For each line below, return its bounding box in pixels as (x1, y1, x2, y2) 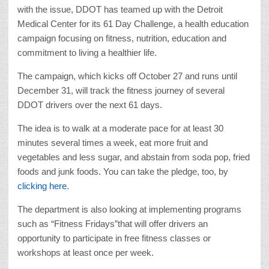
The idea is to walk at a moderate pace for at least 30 (17, 123, 223, 134)
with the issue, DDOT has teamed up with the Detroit (17, 4, 223, 15)
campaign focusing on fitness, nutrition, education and (17, 33, 226, 44)
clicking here (17, 181, 67, 192)
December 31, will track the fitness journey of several (17, 85, 225, 96)
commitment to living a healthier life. (17, 47, 157, 58)
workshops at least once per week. (17, 247, 154, 258)
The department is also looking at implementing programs (17, 204, 241, 215)
